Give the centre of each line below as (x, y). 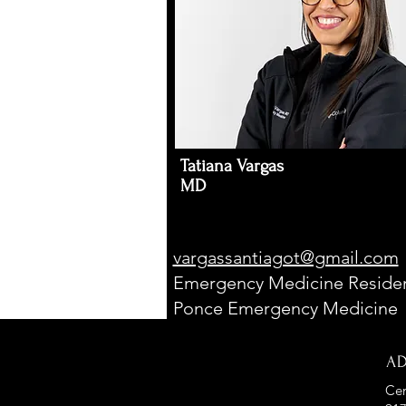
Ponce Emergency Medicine (285, 308)
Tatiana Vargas (232, 166)
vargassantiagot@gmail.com (285, 257)
